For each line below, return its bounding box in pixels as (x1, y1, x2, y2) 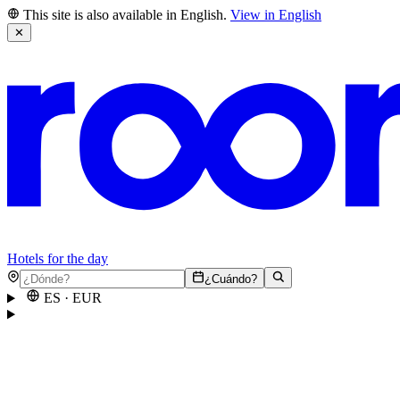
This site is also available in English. (23, 7, 227, 22)
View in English (230, 7, 321, 22)
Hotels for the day (7, 251, 108, 267)
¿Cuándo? (204, 272, 257, 287)
